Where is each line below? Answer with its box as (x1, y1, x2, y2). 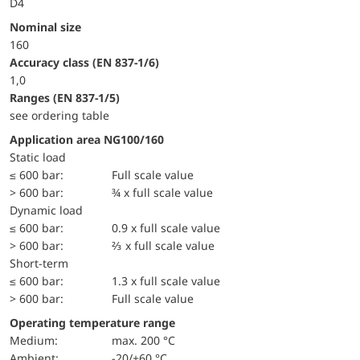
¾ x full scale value (112, 184, 214, 200)
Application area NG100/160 (10, 131, 164, 147)
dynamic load (18, 202, 83, 218)
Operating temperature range (10, 314, 175, 330)
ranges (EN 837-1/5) (17, 89, 120, 105)
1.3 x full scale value (112, 272, 221, 288)
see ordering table (10, 107, 109, 123)
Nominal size (18, 18, 81, 35)
